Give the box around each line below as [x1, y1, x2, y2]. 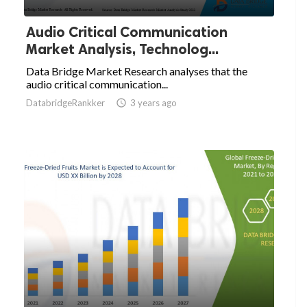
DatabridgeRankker [26, 97, 105, 109]
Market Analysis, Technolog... [26, 40, 219, 58]
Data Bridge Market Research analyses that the [26, 64, 247, 78]
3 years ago [130, 97, 177, 109]
